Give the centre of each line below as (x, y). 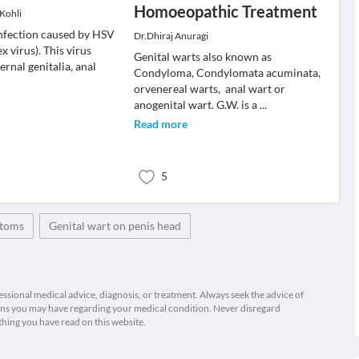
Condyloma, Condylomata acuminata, (227, 73)
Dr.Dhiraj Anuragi (171, 36)
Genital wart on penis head (115, 226)
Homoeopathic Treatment (225, 11)
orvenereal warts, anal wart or (209, 89)
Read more (160, 124)
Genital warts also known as (202, 56)
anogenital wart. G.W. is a (196, 105)
